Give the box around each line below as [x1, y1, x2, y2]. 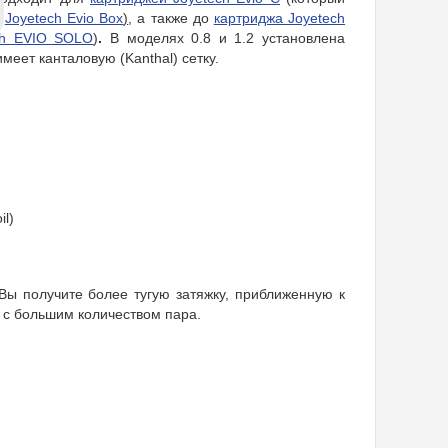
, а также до [128, 9, 214, 26]
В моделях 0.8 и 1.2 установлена [109, 29, 346, 46]
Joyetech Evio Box [4, 9, 124, 26]
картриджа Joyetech [213, 9, 346, 26]
